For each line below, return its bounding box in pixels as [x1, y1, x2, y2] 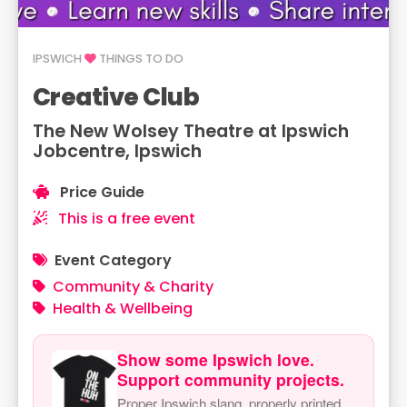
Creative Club [33, 80, 200, 114]
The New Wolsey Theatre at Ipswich [33, 119, 349, 144]
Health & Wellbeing [53, 298, 193, 319]
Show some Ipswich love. [117, 348, 314, 371]
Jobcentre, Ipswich [33, 139, 202, 164]
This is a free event [55, 208, 195, 229]
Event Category [55, 250, 172, 271]
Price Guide [56, 182, 144, 203]
